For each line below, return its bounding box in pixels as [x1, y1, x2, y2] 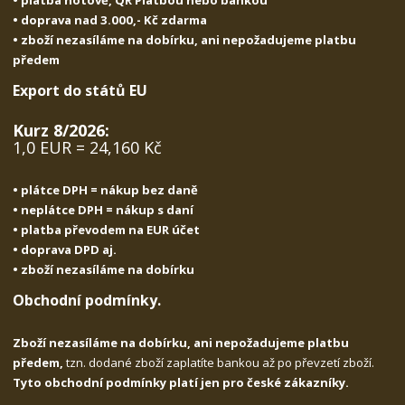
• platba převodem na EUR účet [13, 221, 201, 239]
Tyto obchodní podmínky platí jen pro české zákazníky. [13, 373, 350, 391]
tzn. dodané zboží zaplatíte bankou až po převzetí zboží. [66, 353, 375, 371]
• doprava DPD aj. [13, 241, 118, 259]
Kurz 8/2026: [13, 119, 110, 142]
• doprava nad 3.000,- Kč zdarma [13, 11, 208, 28]
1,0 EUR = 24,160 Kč [13, 137, 163, 159]
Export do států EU [13, 80, 148, 100]
